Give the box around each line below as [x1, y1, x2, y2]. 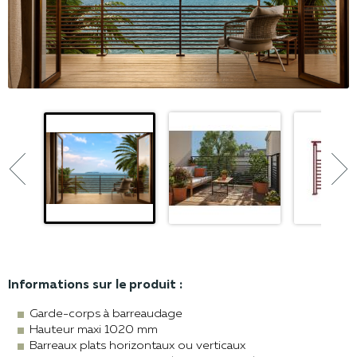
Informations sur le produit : [8, 279, 182, 292]
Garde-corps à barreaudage [29, 308, 182, 321]
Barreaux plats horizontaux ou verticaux [29, 340, 245, 353]
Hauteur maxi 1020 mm [29, 324, 158, 337]
